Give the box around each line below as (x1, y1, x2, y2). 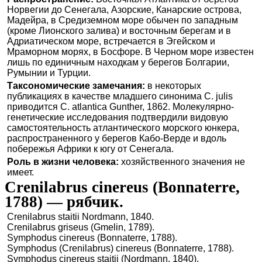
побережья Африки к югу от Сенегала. (7, 144, 174, 154)
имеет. (7, 167, 34, 178)
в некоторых (145, 81, 201, 91)
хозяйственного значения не (119, 157, 245, 167)
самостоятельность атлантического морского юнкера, (7, 123, 239, 133)
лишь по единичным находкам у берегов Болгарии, (7, 57, 229, 68)
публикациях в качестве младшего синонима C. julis (7, 91, 233, 102)
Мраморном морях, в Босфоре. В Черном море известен (7, 47, 254, 57)
